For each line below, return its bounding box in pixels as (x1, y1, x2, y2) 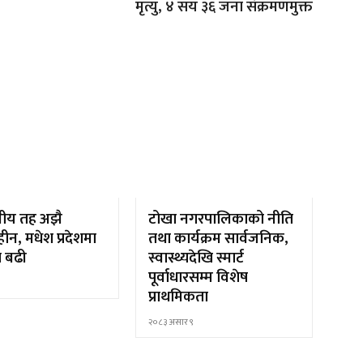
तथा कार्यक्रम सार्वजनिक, (148, 225, 289, 251)
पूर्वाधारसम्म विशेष (148, 264, 249, 290)
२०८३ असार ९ (148, 314, 194, 330)
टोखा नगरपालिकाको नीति (148, 206, 294, 232)
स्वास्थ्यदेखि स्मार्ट (148, 245, 245, 271)
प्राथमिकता (148, 284, 209, 310)
